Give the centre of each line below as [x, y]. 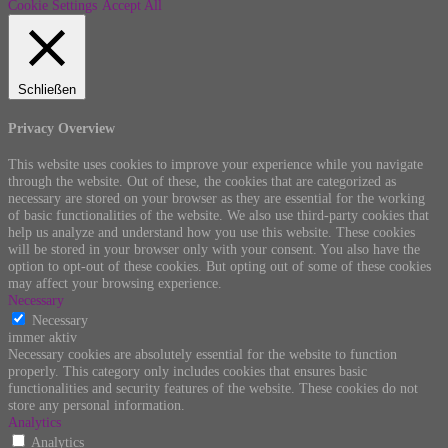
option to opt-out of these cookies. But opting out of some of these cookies [219, 265]
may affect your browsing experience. [115, 282]
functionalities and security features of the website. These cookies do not [213, 387]
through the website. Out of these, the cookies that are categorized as [202, 180]
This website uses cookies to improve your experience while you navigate [215, 163]
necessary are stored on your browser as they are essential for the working [216, 197]
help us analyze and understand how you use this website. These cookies [211, 231]
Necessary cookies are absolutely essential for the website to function [202, 353]
